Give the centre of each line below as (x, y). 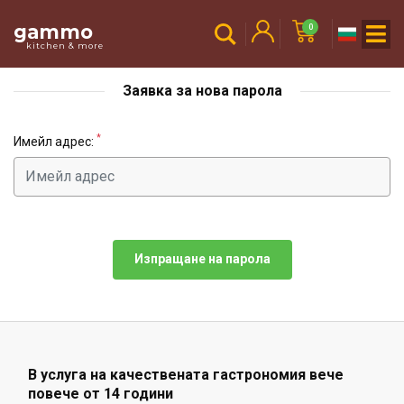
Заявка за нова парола (202, 90)
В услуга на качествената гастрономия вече (186, 374)
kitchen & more (65, 45)
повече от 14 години (101, 393)
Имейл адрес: (55, 141)
